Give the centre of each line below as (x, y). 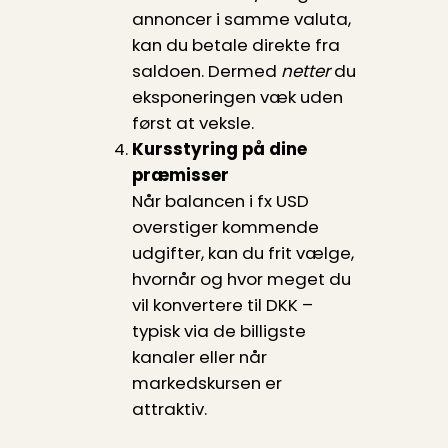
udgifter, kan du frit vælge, (242, 253)
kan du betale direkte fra (235, 45)
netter (305, 71)
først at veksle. (192, 123)
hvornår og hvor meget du (241, 279)
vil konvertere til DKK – (222, 305)
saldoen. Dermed (206, 71)
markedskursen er (206, 383)
